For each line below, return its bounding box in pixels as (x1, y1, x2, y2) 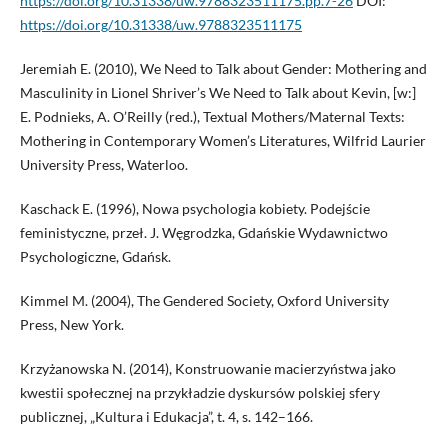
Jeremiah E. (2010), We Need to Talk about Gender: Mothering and (19, 60, 427, 78)
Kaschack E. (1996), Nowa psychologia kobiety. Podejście (19, 200, 370, 218)
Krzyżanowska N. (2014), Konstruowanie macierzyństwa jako (19, 360, 396, 378)
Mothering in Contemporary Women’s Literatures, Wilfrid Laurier (19, 132, 426, 150)
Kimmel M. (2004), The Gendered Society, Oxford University (19, 292, 389, 310)
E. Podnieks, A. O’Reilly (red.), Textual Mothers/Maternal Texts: (19, 108, 405, 126)
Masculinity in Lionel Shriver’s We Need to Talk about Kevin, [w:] (19, 84, 416, 102)
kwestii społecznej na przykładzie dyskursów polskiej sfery (19, 384, 380, 402)
